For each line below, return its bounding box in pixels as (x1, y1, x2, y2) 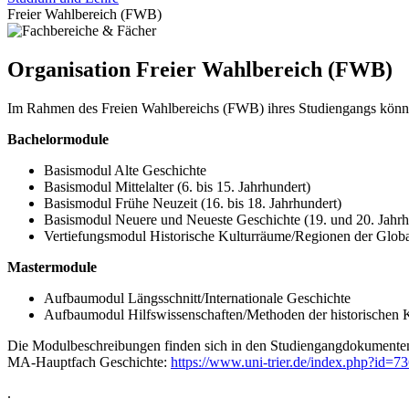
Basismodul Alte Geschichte (44, 162, 206, 178)
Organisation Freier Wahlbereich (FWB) (7, 57, 393, 81)
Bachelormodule (7, 131, 109, 147)
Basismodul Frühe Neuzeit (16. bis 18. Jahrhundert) (44, 194, 341, 211)
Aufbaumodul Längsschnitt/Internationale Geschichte (44, 289, 351, 306)
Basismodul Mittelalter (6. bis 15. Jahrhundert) (44, 178, 310, 194)
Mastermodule (7, 258, 97, 275)
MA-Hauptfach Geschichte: (7, 353, 171, 370)
